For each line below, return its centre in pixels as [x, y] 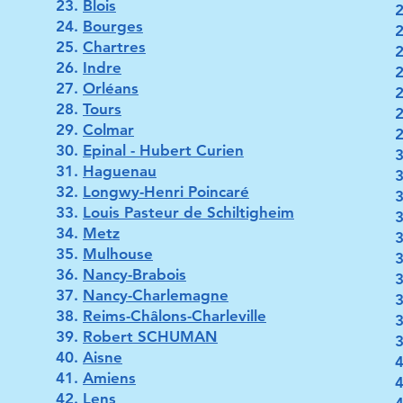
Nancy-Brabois [134, 274]
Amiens [109, 378]
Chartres [114, 47]
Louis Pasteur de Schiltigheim [188, 212]
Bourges [113, 26]
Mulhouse [118, 254]
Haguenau [120, 171]
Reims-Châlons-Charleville [175, 316]
